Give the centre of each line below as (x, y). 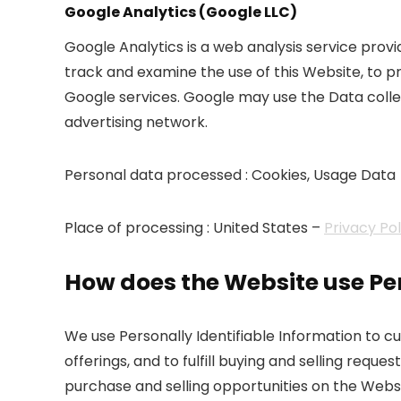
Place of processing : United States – (194, 227)
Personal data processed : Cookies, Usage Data (230, 175)
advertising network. (136, 122)
